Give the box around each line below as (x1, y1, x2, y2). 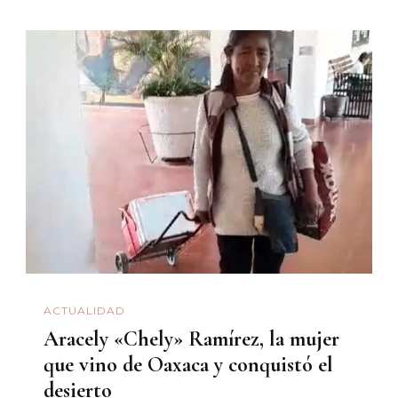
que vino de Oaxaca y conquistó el (44, 352, 333, 378)
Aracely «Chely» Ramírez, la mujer (44, 326, 339, 353)
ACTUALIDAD (44, 303, 125, 317)
